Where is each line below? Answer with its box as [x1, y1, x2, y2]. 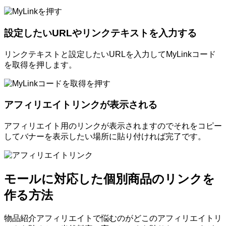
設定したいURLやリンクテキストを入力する [4, 28, 197, 39]
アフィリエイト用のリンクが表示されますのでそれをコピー [4, 122, 222, 131]
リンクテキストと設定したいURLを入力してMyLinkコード [4, 49, 216, 59]
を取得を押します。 [4, 60, 77, 69]
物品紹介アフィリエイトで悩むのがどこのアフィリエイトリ [4, 214, 222, 222]
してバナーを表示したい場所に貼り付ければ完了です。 [4, 132, 206, 141]
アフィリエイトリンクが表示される [4, 99, 157, 110]
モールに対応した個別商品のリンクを [4, 172, 215, 186]
